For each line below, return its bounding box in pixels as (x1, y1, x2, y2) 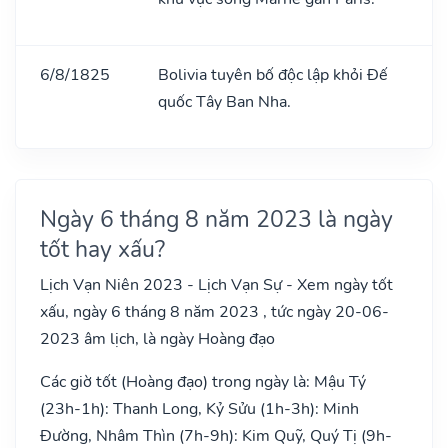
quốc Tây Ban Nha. (158, 90, 291, 113)
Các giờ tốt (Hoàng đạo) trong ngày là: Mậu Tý (40, 370, 366, 393)
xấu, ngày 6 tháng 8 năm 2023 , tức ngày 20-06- (40, 300, 389, 323)
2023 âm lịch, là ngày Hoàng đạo (40, 327, 275, 350)
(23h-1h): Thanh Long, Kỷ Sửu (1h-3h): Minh (40, 397, 359, 420)
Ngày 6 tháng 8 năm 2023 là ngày (40, 202, 393, 235)
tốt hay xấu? (40, 232, 165, 265)
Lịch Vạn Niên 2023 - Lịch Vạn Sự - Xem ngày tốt (40, 273, 393, 296)
